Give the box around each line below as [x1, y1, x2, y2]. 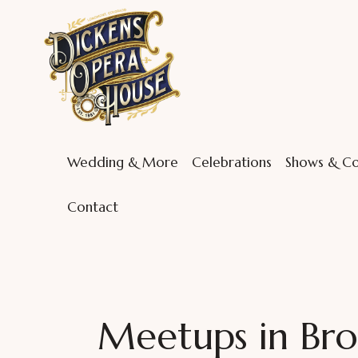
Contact [66, 198, 118, 217]
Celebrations [191, 153, 272, 171]
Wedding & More [66, 153, 178, 171]
